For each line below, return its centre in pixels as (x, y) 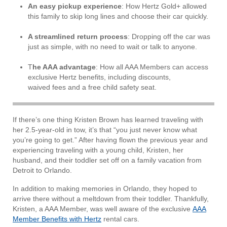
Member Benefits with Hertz (57, 219)
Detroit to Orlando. (42, 171)
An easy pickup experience (75, 6)
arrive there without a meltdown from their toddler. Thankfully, (111, 199)
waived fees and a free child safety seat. (93, 87)
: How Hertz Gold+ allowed (164, 6)
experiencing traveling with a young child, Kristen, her (98, 150)
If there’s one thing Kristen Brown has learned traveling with (108, 120)
